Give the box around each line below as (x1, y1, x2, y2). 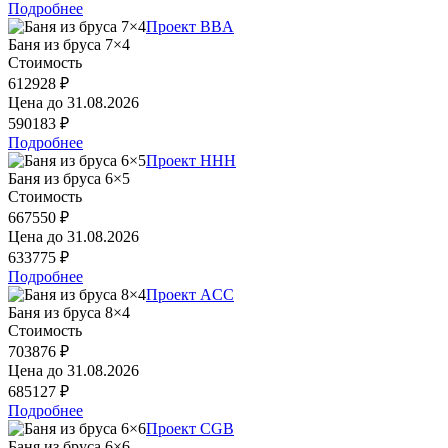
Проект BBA (146, 17, 234, 35)
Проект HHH (146, 151, 236, 169)
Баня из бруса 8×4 (8, 303, 130, 321)
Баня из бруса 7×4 (8, 35, 130, 53)
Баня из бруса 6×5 (8, 169, 130, 187)
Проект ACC (146, 285, 234, 303)
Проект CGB (146, 419, 234, 437)
